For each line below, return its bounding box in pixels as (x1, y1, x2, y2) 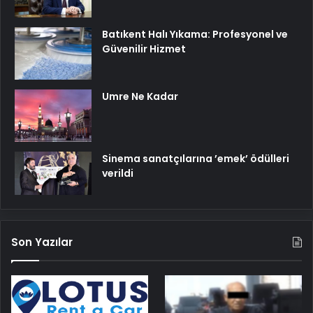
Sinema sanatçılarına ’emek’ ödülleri (102, 152, 289, 166)
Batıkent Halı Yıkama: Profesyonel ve (102, 27, 288, 42)
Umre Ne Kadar (102, 89, 178, 104)
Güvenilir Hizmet (102, 42, 186, 57)
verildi (102, 166, 133, 181)
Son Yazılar (11, 235, 73, 250)
